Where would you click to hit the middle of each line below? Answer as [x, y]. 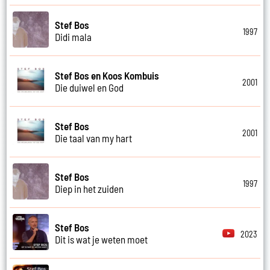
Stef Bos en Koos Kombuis [107, 75]
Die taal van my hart [94, 138]
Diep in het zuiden [89, 188]
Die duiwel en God [89, 87]
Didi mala [74, 36]
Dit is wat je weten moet [102, 239]
